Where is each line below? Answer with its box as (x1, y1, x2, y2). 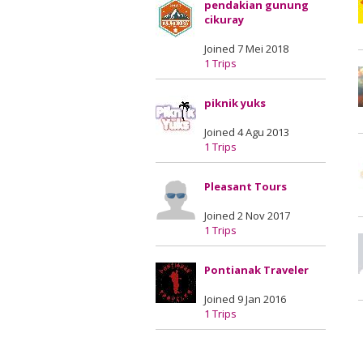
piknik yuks (204, 96, 266, 110)
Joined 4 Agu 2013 (204, 125, 289, 139)
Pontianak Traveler (204, 263, 309, 277)
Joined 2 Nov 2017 (204, 208, 290, 223)
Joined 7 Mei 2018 (204, 41, 288, 56)
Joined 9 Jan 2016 (204, 292, 286, 306)
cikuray (204, 12, 244, 27)
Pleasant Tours (204, 179, 287, 194)
